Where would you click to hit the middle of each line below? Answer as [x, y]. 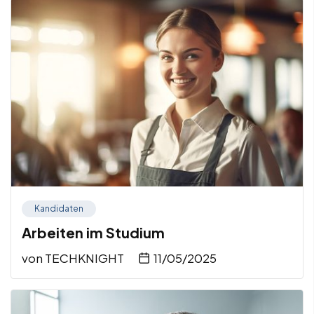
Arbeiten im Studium [93, 232]
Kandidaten [59, 208]
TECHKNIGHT [84, 258]
